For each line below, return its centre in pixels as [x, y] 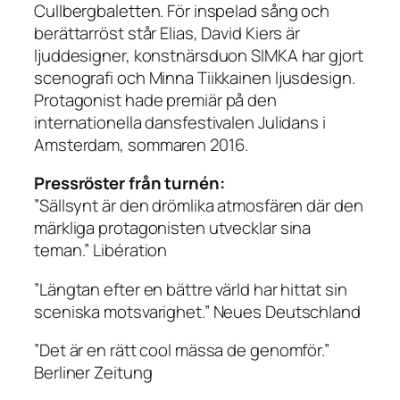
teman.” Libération [101, 250]
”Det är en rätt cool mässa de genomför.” [182, 350]
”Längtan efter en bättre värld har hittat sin [191, 289]
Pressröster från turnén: [129, 183]
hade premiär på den [199, 100]
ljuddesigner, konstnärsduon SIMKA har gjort [199, 55]
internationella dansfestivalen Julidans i [180, 122]
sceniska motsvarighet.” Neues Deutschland [197, 311]
